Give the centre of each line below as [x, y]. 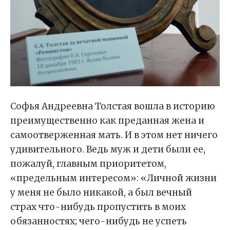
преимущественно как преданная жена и [107, 121]
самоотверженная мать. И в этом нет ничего [114, 135]
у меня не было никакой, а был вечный [101, 193]
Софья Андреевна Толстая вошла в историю [113, 107]
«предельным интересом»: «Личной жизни [113, 178]
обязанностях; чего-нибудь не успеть [99, 222]
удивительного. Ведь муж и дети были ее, [108, 150]
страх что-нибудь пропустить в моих [98, 207]
